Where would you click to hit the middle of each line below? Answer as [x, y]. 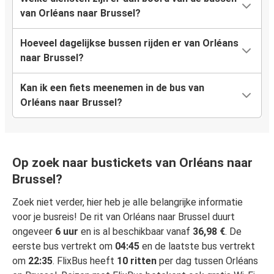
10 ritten [137, 261]
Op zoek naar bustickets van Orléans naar [132, 163]
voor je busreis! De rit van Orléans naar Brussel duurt [124, 217]
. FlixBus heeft [85, 261]
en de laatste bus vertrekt [197, 246]
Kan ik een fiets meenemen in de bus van [112, 88]
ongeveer [34, 232]
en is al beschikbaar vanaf [135, 232]
